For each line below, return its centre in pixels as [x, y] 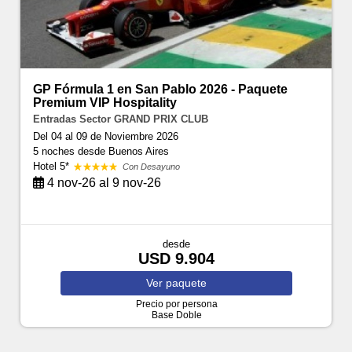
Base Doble [176, 315]
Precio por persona [176, 304]
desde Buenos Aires [124, 151]
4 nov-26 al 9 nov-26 [103, 182]
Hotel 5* [53, 166]
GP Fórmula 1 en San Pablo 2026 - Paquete [161, 89]
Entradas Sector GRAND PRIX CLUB [121, 119]
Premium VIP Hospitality [105, 102]
